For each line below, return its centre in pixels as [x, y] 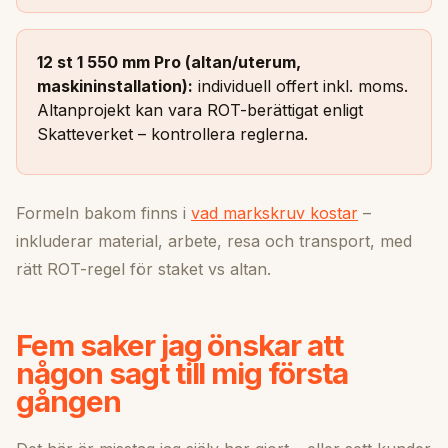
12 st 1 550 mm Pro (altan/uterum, [169, 62]
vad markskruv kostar [274, 213]
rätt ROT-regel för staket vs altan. [143, 269]
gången [68, 401]
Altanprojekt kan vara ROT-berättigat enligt [200, 110]
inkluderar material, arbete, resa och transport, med [214, 241]
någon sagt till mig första [182, 373]
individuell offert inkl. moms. [300, 86]
